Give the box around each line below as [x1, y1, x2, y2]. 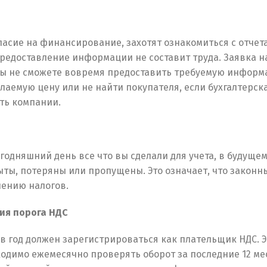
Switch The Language [81, 156, 186, 169]
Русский [27, 206, 65, 217]
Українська [211, 206, 263, 217]
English [121, 206, 155, 217]
